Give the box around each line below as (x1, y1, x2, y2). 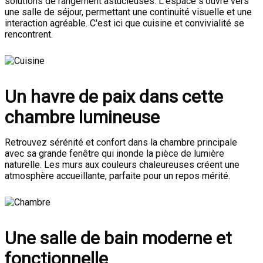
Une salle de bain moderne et (5, 228, 232, 248)
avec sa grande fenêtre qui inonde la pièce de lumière (5, 148, 224, 159)
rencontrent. (5, 29, 53, 40)
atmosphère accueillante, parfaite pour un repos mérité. (5, 170, 230, 181)
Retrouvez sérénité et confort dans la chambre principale (5, 137, 237, 148)
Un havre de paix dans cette (5, 86, 223, 107)
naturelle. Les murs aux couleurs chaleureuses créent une (5, 159, 240, 170)
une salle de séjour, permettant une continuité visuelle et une (5, 6, 252, 18)
